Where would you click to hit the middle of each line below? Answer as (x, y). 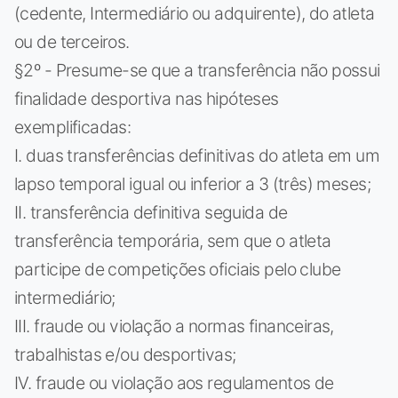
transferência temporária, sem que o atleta (173, 240)
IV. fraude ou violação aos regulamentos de (174, 382)
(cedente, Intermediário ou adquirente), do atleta (195, 13)
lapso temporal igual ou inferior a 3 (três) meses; (192, 183)
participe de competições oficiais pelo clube (178, 269)
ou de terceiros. (72, 41)
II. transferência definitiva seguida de (151, 212)
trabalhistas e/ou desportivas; (125, 354)
